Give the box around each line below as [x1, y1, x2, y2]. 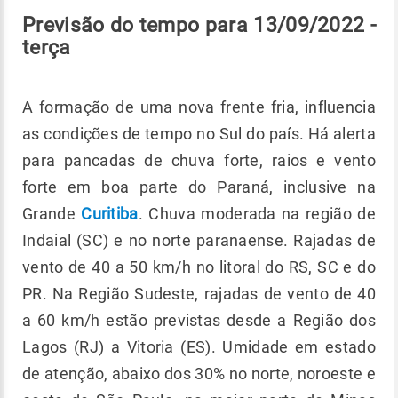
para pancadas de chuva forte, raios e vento [22, 151, 376, 170]
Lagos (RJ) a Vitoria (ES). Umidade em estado [22, 338, 376, 356]
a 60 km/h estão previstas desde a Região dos [22, 311, 376, 330]
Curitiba [81, 204, 139, 223]
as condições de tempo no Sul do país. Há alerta [22, 124, 376, 143]
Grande [22, 204, 82, 223]
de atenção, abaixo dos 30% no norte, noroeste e [22, 364, 376, 383]
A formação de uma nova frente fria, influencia [22, 98, 376, 116]
